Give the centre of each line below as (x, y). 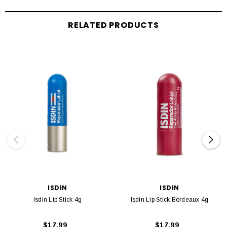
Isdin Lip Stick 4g (58, 199)
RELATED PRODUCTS (113, 25)
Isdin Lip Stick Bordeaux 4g (169, 199)
